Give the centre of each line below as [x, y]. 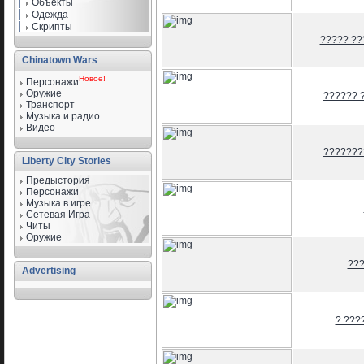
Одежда [50, 15]
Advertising [46, 271]
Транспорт [50, 105]
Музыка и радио [63, 116]
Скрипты [52, 27]
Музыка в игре [58, 203]
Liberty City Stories [64, 161]
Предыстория [58, 180]
